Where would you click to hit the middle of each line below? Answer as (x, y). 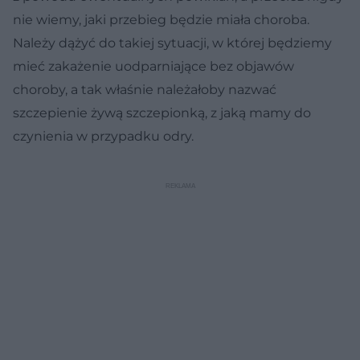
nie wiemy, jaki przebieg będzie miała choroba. (161, 19)
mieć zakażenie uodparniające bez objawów (153, 66)
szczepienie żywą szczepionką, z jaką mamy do (162, 112)
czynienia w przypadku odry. (103, 136)
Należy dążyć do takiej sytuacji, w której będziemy (172, 43)
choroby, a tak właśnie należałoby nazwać (145, 89)
